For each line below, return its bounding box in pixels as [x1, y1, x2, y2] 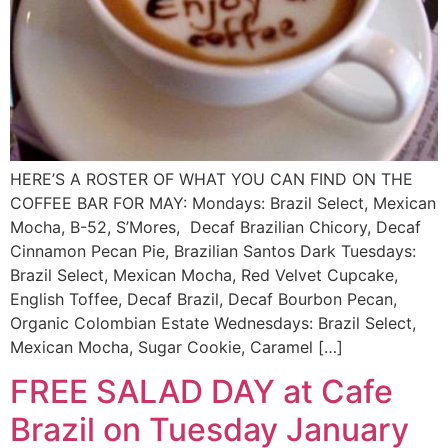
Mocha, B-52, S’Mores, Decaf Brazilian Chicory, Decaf [10, 217, 421, 237]
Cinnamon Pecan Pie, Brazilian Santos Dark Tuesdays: [10, 241, 416, 261]
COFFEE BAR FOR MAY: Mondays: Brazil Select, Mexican [10, 193, 436, 213]
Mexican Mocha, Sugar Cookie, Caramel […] [10, 337, 343, 357]
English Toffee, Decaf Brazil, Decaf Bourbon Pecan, [10, 289, 397, 309]
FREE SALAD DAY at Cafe [10, 372, 393, 412]
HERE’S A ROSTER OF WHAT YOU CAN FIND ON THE [10, 169, 413, 189]
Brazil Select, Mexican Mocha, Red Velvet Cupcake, [10, 265, 398, 285]
